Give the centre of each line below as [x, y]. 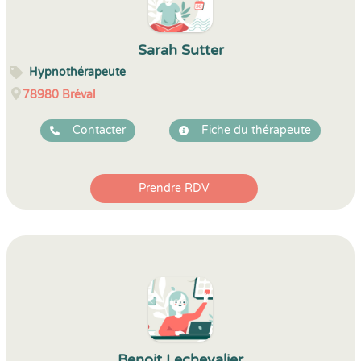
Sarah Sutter [180, 50]
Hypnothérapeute [77, 72]
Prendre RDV [174, 188]
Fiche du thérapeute [256, 130]
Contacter [99, 130]
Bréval [79, 95]
